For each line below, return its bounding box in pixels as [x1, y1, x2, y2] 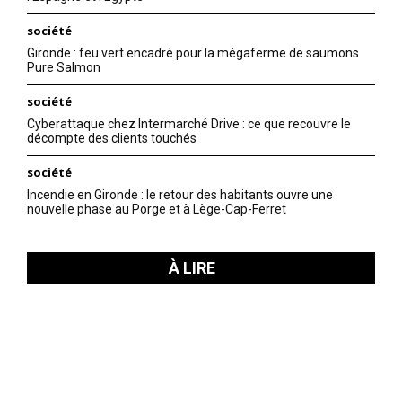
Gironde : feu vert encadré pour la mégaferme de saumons [27, 46, 359, 61]
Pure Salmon [27, 60, 100, 75]
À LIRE [169, 258, 215, 278]
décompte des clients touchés [27, 131, 197, 146]
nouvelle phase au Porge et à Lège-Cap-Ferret [27, 202, 286, 217]
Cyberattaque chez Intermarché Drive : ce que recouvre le [27, 117, 351, 132]
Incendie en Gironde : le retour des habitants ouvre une [27, 188, 333, 203]
